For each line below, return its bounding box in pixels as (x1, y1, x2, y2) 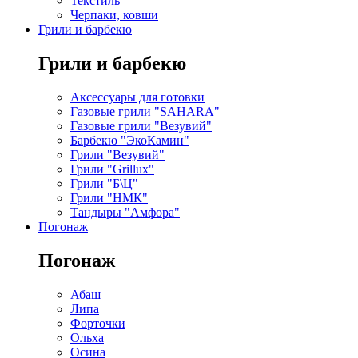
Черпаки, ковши (70, 8, 158, 22)
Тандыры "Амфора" (70, 205, 180, 219)
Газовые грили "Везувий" (70, 118, 212, 133)
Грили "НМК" (70, 190, 148, 205)
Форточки (70, 316, 125, 330)
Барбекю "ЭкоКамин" (70, 133, 189, 147)
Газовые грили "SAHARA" (70, 104, 220, 118)
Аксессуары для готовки (70, 89, 205, 104)
